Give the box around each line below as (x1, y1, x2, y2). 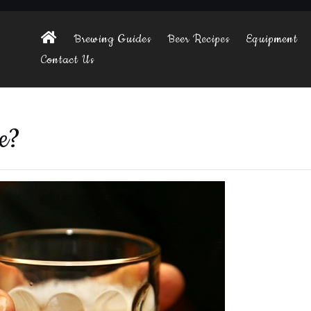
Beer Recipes (167, 31, 230, 47)
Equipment (245, 31, 298, 47)
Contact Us (40, 52, 94, 67)
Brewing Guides (73, 31, 151, 47)
